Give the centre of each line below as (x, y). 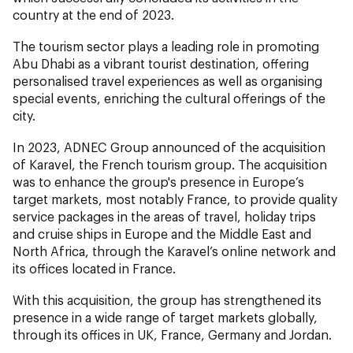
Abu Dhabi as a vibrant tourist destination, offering (161, 63)
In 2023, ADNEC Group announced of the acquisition (169, 147)
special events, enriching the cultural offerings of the (169, 98)
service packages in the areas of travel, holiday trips (164, 216)
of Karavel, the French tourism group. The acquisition (170, 164)
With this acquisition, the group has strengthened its (167, 299)
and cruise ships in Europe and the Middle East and (162, 233)
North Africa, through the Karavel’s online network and (174, 251)
